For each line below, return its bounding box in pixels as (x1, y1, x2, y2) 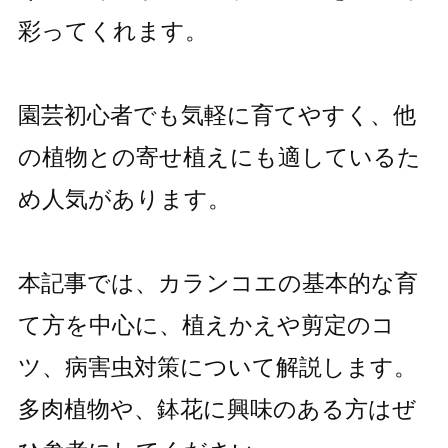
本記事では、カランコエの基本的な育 (17, 269, 418, 296)
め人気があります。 (17, 185, 231, 212)
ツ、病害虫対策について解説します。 (17, 353, 417, 380)
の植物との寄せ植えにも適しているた (17, 143, 421, 170)
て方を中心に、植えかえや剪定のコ (17, 311, 395, 338)
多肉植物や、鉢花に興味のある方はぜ (17, 395, 416, 422)
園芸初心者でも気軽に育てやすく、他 (17, 101, 416, 128)
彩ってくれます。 (17, 17, 208, 44)
